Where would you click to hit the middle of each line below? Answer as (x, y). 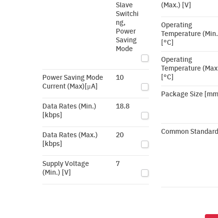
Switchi (127, 13)
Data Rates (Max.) (70, 134)
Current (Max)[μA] (70, 86)
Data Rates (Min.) (69, 106)
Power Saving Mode (73, 77)
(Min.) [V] (57, 172)
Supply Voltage (66, 163)
